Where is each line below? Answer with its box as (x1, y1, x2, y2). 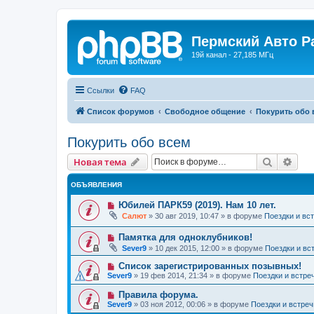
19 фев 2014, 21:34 (140, 271, 207, 280)
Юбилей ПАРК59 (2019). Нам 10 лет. (118, 199, 276, 210)
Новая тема (74, 155, 127, 168)
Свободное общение (165, 107, 245, 116)
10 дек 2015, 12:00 (155, 244, 219, 253)
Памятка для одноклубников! (118, 232, 252, 243)
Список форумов (87, 107, 154, 116)
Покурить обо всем (67, 134, 191, 150)
